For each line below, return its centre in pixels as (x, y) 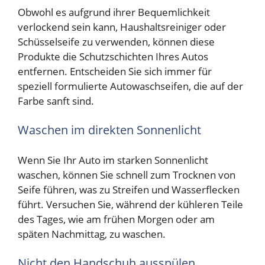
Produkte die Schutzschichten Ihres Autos (113, 56)
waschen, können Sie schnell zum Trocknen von (127, 174)
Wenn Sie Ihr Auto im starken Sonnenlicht (113, 160)
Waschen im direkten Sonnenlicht (109, 130)
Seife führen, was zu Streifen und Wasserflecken (129, 189)
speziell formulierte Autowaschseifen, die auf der (130, 86)
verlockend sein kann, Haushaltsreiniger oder (122, 27)
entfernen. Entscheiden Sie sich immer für (115, 71)
